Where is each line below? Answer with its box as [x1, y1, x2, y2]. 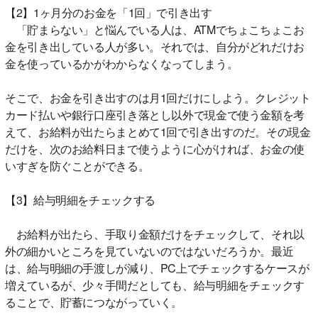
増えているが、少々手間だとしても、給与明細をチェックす [5, 276, 305, 293]
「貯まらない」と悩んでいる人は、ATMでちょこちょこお [5, 21, 305, 38]
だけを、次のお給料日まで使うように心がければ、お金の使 [5, 140, 305, 157]
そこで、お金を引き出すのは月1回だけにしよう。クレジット [5, 89, 311, 106]
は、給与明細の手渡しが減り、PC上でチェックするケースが [5, 259, 309, 276]
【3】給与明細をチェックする [5, 191, 155, 208]
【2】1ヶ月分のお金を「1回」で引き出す [5, 4, 212, 21]
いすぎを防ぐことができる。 [5, 157, 150, 174]
